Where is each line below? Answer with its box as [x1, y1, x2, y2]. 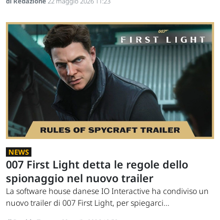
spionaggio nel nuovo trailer [6, 171, 153, 186]
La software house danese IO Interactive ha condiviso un [6, 186, 209, 197]
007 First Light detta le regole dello [6, 157, 188, 172]
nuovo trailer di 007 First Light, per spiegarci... [6, 197, 169, 209]
